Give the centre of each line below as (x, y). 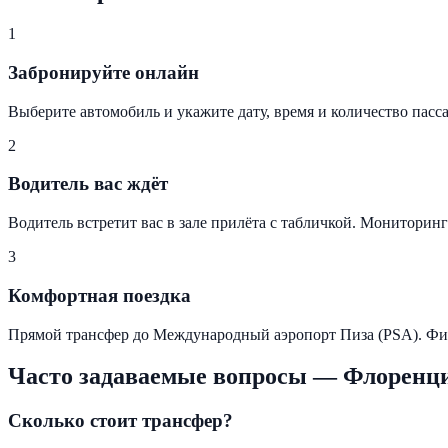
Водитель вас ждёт (88, 184)
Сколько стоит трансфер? (120, 421)
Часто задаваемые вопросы (157, 376)
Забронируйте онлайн (103, 72)
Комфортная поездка (99, 295)
